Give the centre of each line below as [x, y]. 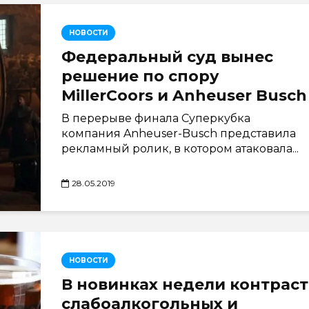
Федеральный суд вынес [167, 57]
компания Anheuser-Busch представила [179, 133]
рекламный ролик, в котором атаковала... [180, 149]
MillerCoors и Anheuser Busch [184, 96]
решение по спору [140, 76]
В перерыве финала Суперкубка [156, 118]
